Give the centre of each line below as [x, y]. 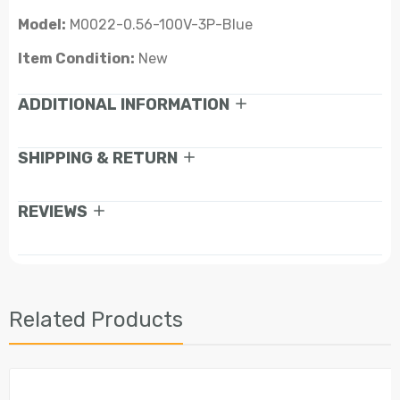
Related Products [96, 320]
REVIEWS [53, 212]
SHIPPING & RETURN [98, 158]
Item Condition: [76, 58]
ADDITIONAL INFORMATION [124, 104]
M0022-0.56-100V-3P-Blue [159, 25]
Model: [42, 25]
